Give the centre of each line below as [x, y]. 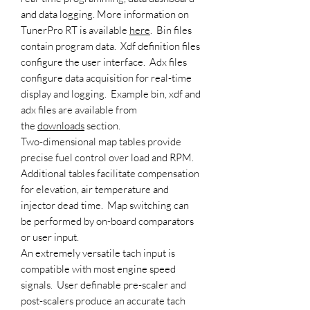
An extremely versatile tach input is [98, 253]
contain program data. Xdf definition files [110, 46]
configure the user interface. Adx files [104, 62]
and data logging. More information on [105, 14]
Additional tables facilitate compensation [110, 173]
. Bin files [171, 30]
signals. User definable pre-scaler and [103, 284]
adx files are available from [79, 109]
